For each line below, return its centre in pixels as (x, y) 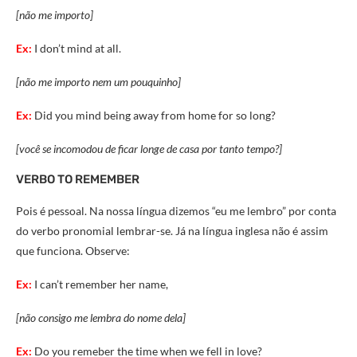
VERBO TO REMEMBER (78, 179)
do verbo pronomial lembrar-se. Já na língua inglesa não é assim (172, 231)
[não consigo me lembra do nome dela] (102, 318)
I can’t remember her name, (101, 284)
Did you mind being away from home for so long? (155, 115)
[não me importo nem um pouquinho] (100, 82)
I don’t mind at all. (78, 48)
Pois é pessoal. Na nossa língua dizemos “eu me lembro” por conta (176, 211)
